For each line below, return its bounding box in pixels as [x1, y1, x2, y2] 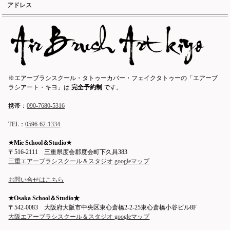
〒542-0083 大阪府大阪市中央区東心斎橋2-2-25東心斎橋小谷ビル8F [8, 204, 197, 212]
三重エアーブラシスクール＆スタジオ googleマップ [8, 158, 150, 165]
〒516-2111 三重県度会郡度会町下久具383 [8, 148, 128, 156]
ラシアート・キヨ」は [8, 84, 72, 91]
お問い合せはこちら [8, 176, 64, 184]
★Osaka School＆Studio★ [8, 195, 80, 202]
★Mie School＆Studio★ [8, 139, 72, 147]
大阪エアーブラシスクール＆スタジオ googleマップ [8, 213, 150, 221]
